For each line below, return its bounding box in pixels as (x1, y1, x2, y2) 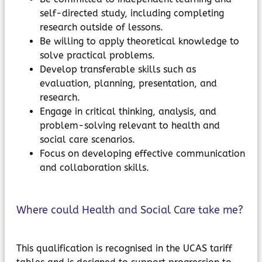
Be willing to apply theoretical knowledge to (40, 36, 239, 47)
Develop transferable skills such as (40, 64, 196, 75)
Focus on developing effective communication (40, 148, 245, 159)
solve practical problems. (40, 50, 155, 61)
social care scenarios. (40, 134, 135, 145)
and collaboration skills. (40, 162, 149, 173)
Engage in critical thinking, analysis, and (40, 106, 216, 117)
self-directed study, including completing (40, 8, 224, 19)
